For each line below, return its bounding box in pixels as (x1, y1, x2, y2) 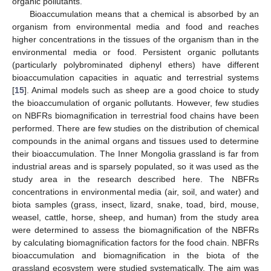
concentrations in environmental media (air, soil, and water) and (12, 186, 259, 197)
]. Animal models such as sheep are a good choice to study (24, 85, 259, 95)
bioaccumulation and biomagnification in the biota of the (12, 250, 259, 260)
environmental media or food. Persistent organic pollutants (12, 47, 259, 57)
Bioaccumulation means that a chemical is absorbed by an (29, 8, 259, 19)
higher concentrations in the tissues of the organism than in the (12, 34, 259, 44)
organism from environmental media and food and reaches (12, 21, 259, 31)
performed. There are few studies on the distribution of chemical (12, 123, 259, 133)
